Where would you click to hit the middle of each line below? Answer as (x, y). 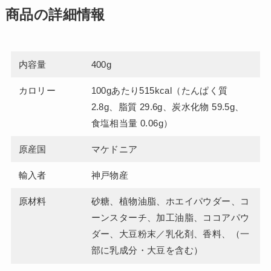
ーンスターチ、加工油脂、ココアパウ (170, 217)
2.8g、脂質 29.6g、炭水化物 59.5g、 (168, 106)
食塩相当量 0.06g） (132, 123)
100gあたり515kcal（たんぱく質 (159, 90)
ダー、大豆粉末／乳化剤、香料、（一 (170, 233)
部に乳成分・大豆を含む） (147, 250)
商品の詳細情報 (55, 15)
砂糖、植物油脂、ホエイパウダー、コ (170, 201)
